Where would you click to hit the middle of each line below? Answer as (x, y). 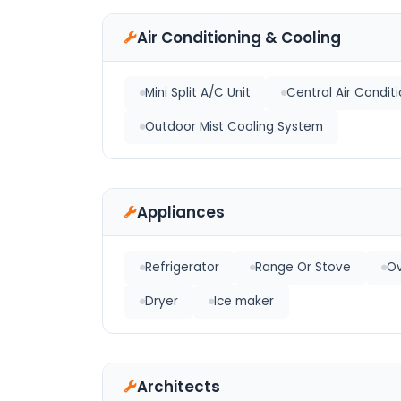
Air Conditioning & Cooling (239, 38)
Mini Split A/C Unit (198, 93)
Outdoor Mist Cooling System (234, 127)
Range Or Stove (303, 267)
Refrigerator (182, 267)
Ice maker (244, 301)
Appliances (181, 212)
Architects (179, 387)
